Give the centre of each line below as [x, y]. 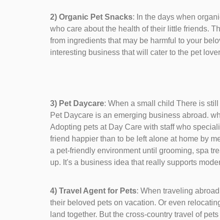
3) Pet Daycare [77, 103]
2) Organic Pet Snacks [91, 17]
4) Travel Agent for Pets [93, 191]
